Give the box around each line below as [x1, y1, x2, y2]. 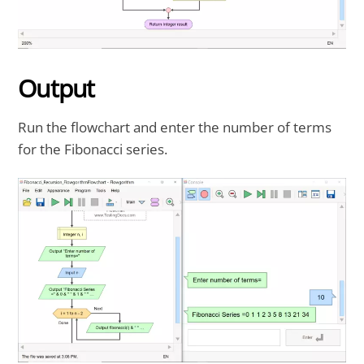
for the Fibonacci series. [18, 140, 168, 159]
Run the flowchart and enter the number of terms [18, 118, 332, 137]
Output [18, 71, 94, 106]
